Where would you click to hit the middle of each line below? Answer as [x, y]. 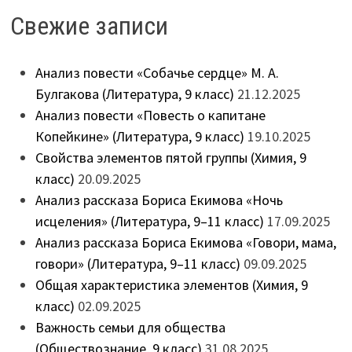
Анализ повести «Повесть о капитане [150, 115]
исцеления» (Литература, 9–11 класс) [149, 221]
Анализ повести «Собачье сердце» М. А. [157, 72]
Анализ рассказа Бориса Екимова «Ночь [159, 200]
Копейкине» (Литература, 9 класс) [139, 136]
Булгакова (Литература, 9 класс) [134, 93]
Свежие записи [89, 26]
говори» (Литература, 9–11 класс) [137, 263]
